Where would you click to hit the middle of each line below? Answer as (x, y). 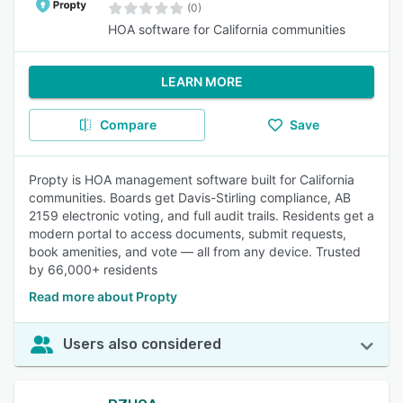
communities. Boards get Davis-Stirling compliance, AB (190, 197)
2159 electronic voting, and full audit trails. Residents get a (201, 215)
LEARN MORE (201, 81)
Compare (128, 125)
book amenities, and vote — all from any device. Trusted (195, 251)
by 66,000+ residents (93, 269)
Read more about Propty (103, 296)
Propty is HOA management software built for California (192, 179)
